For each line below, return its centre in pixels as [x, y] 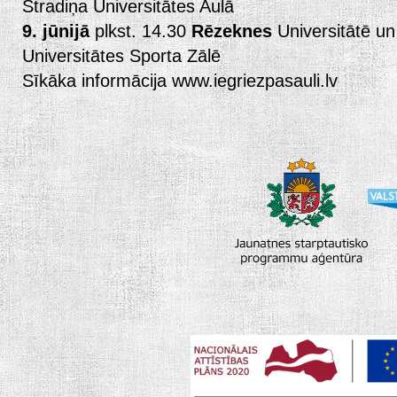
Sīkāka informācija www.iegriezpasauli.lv [180, 80]
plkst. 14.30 [140, 31]
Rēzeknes [232, 31]
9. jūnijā [56, 31]
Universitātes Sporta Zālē [121, 55]
